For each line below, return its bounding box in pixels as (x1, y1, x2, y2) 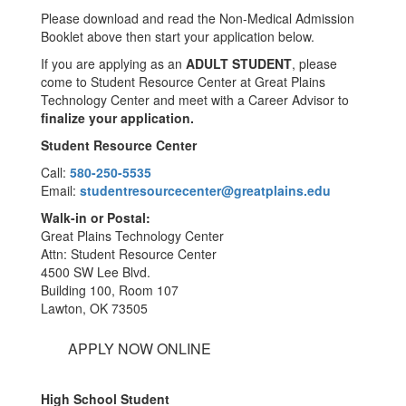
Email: (41, 181, 80, 199)
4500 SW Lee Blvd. (41, 263, 150, 281)
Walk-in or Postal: (41, 208, 150, 227)
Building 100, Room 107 (41, 281, 179, 299)
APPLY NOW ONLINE (68, 338, 211, 359)
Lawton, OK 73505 (41, 299, 148, 317)
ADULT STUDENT (186, 54, 292, 72)
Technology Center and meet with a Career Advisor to (41, 91, 349, 109)
